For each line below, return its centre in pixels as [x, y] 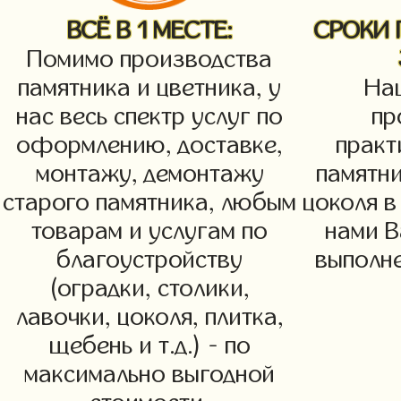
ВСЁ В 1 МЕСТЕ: [150, 30]
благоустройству [150, 260]
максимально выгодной [150, 374]
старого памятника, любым [150, 202]
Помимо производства [150, 59]
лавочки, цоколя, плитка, [149, 317]
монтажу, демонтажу [149, 174]
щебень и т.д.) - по [149, 346]
